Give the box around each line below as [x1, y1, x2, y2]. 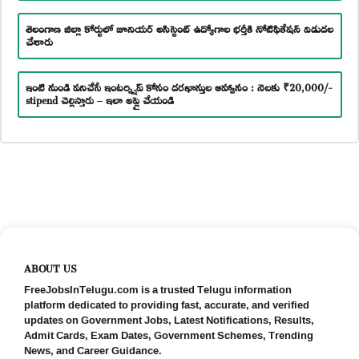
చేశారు [25, 29, 53, 52]
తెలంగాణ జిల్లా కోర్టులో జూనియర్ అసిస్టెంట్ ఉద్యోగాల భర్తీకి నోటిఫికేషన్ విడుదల [25, 16, 333, 39]
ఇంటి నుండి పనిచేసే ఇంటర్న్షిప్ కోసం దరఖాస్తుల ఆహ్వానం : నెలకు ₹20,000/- [25, 75, 333, 98]
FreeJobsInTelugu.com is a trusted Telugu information [24, 279, 292, 299]
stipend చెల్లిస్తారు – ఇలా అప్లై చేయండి [25, 87, 174, 111]
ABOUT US [24, 253, 77, 279]
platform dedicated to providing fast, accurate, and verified [24, 294, 309, 314]
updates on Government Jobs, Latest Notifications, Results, [24, 309, 314, 329]
